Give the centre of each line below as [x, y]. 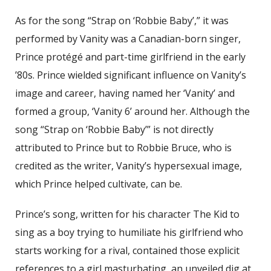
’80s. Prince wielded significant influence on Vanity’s [131, 75]
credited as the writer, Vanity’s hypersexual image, [129, 165]
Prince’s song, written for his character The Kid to [127, 214]
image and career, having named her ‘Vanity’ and [125, 93]
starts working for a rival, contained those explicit [127, 250]
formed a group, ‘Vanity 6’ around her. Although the [132, 111]
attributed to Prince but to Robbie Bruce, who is [123, 147]
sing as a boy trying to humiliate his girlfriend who [129, 232]
